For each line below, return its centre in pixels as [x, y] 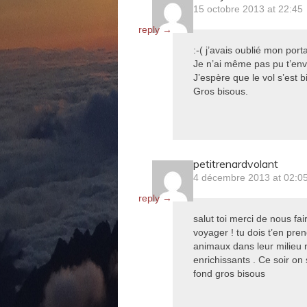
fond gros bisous [229, 273]
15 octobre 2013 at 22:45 [248, 9]
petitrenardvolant [236, 164]
